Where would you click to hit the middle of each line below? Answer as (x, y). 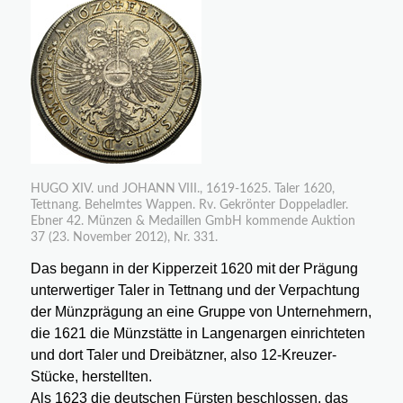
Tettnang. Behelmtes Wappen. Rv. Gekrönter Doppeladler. (189, 206)
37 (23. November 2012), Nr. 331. (124, 238)
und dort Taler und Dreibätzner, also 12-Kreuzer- (183, 354)
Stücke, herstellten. (91, 376)
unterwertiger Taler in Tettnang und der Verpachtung (195, 290)
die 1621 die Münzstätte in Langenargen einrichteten (197, 333)
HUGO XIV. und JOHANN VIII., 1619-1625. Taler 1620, (182, 189)
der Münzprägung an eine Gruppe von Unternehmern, (201, 311)
